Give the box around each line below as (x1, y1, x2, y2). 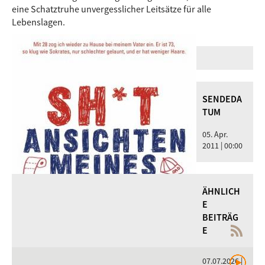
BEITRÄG (202, 211, 238, 223)
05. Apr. (202, 128, 228, 140)
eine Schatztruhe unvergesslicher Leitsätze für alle (12, 2, 211, 15)
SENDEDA (202, 92, 242, 105)
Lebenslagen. (12, 15, 65, 28)
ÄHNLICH (202, 185, 240, 197)
